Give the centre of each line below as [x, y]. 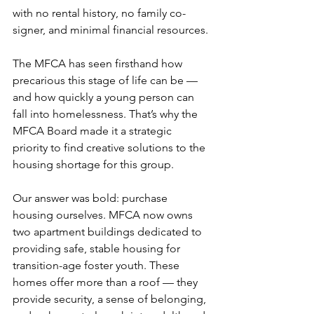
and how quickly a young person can [105, 97]
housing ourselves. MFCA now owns [104, 215]
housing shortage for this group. [93, 165]
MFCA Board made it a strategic [94, 131]
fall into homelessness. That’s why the [107, 114]
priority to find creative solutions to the [110, 148]
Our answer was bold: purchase [91, 198]
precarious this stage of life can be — [107, 81]
